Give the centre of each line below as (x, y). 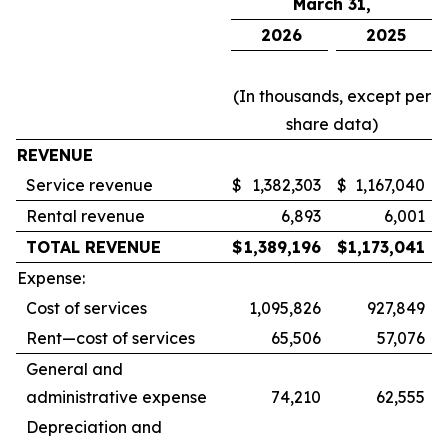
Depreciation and (94, 427)
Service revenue (89, 185)
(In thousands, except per (331, 96)
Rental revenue (85, 216)
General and (74, 369)
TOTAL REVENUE (93, 247)
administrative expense (116, 397)
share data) (331, 124)
